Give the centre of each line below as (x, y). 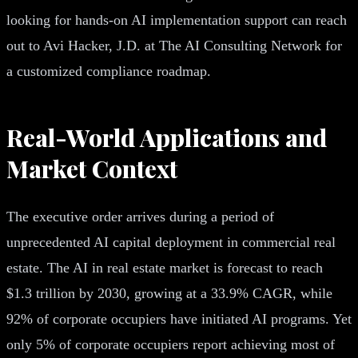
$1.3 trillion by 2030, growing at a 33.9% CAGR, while (169, 293)
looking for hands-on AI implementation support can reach (177, 20)
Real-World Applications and (167, 137)
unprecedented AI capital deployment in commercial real (171, 242)
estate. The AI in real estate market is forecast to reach (165, 267)
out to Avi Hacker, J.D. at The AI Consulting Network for (174, 45)
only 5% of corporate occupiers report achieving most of (171, 344)
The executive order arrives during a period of (140, 216)
